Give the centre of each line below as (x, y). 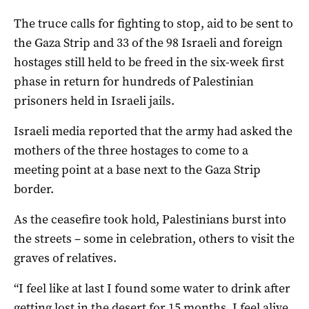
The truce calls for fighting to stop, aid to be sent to (153, 24)
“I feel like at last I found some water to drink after (152, 289)
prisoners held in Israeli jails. (94, 101)
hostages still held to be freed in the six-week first (149, 62)
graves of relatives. (65, 258)
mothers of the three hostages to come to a (131, 151)
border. (34, 189)
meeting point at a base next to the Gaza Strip (137, 170)
